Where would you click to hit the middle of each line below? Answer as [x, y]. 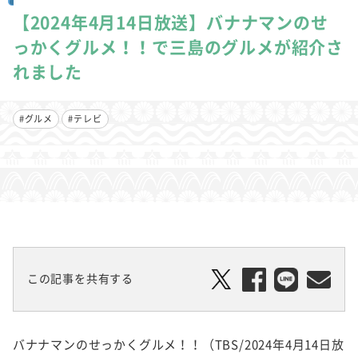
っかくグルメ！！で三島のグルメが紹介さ [178, 47]
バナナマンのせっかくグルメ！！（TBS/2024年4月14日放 [178, 344]
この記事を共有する [80, 278]
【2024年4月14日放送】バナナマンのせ [170, 22]
